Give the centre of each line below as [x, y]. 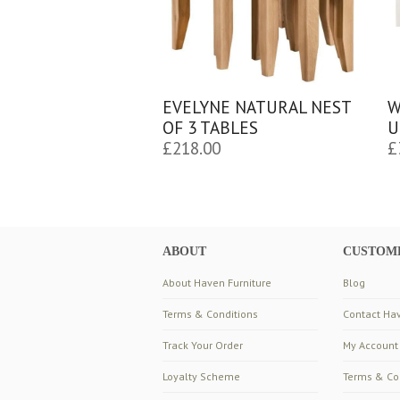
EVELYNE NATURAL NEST [257, 107]
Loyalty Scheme [201, 376]
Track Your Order [203, 345]
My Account [370, 345]
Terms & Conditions [210, 313]
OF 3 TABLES [211, 128]
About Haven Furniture [217, 282]
